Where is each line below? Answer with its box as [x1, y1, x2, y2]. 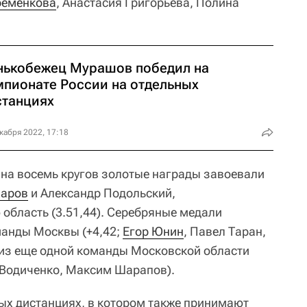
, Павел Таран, [184, 223, 266, 238]
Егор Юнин [123, 223, 184, 238]
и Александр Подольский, [28, 185, 175, 200]
